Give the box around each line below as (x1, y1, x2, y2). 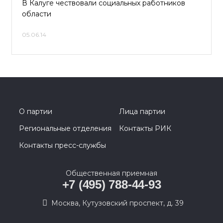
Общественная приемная (66, 169, 157, 178)
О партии (19, 107, 52, 116)
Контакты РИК (119, 124, 171, 133)
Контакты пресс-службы (19, 141, 106, 150)
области (22, 9, 51, 18)
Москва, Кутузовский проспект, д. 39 (51, 199, 184, 208)
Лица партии (119, 107, 165, 116)
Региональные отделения (19, 124, 111, 133)
